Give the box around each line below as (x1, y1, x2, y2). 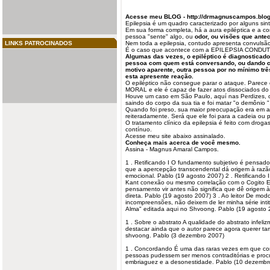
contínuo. (125, 126, 152, 133)
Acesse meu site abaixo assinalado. (125, 133, 225, 139)
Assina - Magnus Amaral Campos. (125, 146, 219, 152)
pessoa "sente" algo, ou (125, 33, 195, 40)
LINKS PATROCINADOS (5, 40, 72, 46)
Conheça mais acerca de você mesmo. (125, 139, 240, 146)
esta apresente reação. (125, 73, 193, 80)
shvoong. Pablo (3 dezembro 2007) (125, 232, 224, 239)
